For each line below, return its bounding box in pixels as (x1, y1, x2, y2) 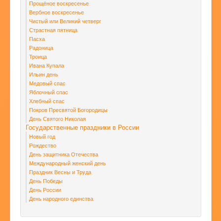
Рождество (29, 141, 56, 149)
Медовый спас (29, 79, 66, 87)
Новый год (29, 132, 55, 141)
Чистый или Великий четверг (29, 17, 101, 25)
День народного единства (29, 194, 93, 203)
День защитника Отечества (29, 150, 98, 158)
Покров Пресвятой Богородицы (29, 106, 108, 114)
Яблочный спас (29, 88, 68, 96)
